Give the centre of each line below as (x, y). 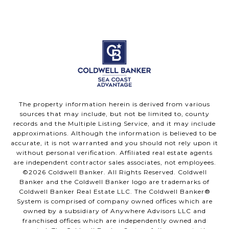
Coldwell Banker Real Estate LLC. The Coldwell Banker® (114, 192)
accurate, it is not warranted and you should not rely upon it (114, 143)
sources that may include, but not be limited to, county (114, 114)
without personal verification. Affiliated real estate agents (114, 153)
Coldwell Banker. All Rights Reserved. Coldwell (126, 172)
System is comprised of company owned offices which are (114, 201)
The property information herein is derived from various (114, 104)
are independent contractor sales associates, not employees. (114, 163)
